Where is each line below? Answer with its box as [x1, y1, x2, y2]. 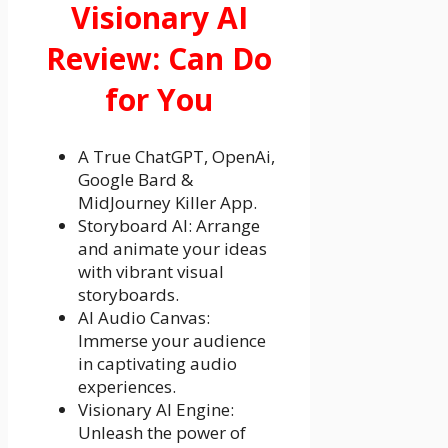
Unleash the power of [78, 420, 246, 444]
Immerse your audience [78, 328, 266, 352]
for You [105, 79, 214, 121]
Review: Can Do [46, 38, 273, 80]
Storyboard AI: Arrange [78, 213, 260, 237]
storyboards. [78, 282, 179, 306]
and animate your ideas [78, 236, 267, 260]
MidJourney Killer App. [78, 190, 257, 214]
